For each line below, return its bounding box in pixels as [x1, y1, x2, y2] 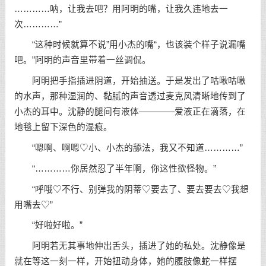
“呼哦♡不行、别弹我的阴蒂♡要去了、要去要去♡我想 [14, 184, 249, 194]
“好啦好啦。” [14, 220, 83, 230]
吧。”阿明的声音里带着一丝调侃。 [14, 55, 151, 65]
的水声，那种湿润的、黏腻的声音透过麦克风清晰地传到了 [14, 91, 246, 102]
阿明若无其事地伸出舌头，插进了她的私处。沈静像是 [14, 241, 246, 251]
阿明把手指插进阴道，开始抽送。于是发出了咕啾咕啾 [14, 76, 246, 86]
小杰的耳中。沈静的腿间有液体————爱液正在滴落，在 [14, 107, 246, 117]
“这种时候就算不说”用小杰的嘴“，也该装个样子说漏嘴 [14, 40, 246, 50]
